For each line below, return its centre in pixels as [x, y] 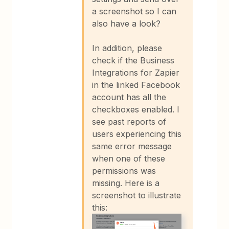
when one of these [129, 158]
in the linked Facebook [136, 85]
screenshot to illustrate [137, 195]
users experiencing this [137, 134]
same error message [132, 146]
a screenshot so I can [134, 11]
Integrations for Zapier [136, 73]
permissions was [124, 171]
